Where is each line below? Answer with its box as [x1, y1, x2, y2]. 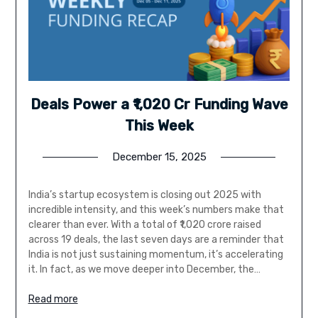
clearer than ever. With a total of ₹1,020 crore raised [28, 218, 261, 231]
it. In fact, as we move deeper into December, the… [28, 263, 261, 275]
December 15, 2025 [111, 150, 207, 163]
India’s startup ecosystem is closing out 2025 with [28, 188, 261, 201]
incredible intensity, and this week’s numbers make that [28, 203, 284, 216]
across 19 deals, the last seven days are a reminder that [28, 233, 284, 246]
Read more [28, 292, 78, 305]
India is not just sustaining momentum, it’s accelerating [28, 248, 283, 261]
